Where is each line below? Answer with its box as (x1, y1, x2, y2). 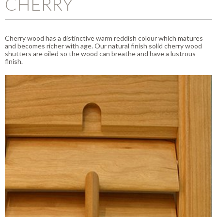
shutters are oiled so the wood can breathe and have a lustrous (5, 49, 196, 58)
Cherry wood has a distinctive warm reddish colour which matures (5, 33, 203, 42)
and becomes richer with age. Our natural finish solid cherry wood (5, 41, 202, 50)
